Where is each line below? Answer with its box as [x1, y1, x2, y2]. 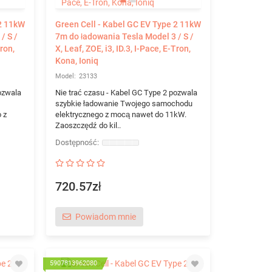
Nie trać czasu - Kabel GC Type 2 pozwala [55, 88, 197, 97]
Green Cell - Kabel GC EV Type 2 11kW [55, 19, 201, 29]
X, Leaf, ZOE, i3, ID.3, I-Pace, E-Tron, [55, 44, 191, 53]
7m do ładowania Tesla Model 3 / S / [55, 32, 194, 41]
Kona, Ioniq [55, 56, 98, 66]
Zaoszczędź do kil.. [55, 121, 121, 130]
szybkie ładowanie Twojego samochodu [55, 99, 192, 108]
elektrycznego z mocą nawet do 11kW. [55, 110, 186, 119]
